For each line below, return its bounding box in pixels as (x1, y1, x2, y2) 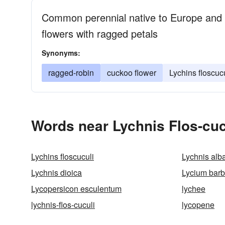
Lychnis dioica (31, 167, 82, 178)
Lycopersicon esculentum (31, 183, 122, 194)
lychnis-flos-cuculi (31, 199, 95, 210)
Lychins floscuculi (31, 151, 94, 162)
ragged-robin (48, 67, 94, 78)
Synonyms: (42, 48, 80, 58)
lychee (182, 183, 205, 194)
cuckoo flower (107, 67, 156, 78)
